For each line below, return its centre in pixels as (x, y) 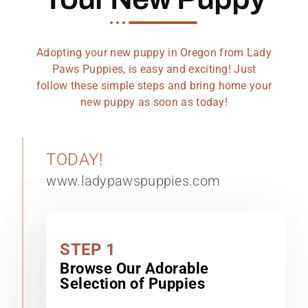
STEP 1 (88, 250)
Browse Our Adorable (134, 269)
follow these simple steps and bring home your (154, 85)
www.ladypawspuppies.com (133, 181)
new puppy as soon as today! (154, 102)
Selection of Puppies (133, 284)
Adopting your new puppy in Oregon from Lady (154, 52)
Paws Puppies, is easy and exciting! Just (154, 69)
